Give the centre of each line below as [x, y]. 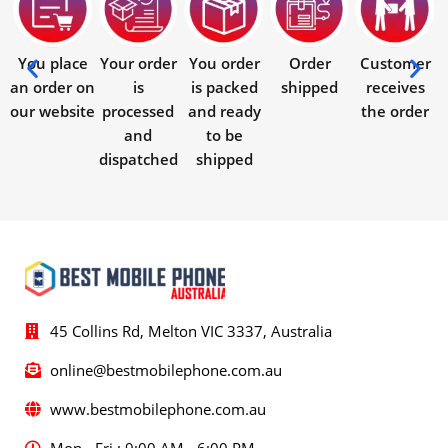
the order [395, 111]
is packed [224, 87]
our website [53, 111]
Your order [138, 63]
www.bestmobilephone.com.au [158, 409]
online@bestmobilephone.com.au [166, 370]
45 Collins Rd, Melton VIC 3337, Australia [191, 331]
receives [395, 87]
